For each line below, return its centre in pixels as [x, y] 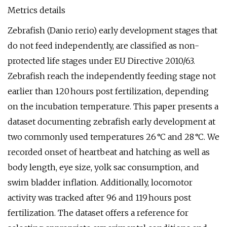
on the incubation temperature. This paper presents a [113, 106]
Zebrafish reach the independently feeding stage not [112, 76]
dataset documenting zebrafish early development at [111, 122]
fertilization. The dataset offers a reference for [98, 213]
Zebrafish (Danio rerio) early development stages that [112, 30]
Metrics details [36, 10]
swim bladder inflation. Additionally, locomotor [100, 182]
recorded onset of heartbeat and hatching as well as [109, 152]
